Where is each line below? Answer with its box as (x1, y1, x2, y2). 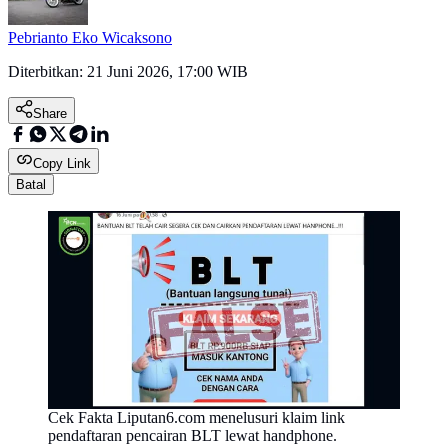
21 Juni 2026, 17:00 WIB (87, 63, 248, 81)
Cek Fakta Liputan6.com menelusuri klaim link (48, 409, 345, 427)
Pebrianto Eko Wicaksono (8, 29, 172, 47)
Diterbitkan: (8, 63, 87, 81)
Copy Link (33, 156, 91, 172)
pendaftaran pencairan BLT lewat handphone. (48, 427, 337, 445)
